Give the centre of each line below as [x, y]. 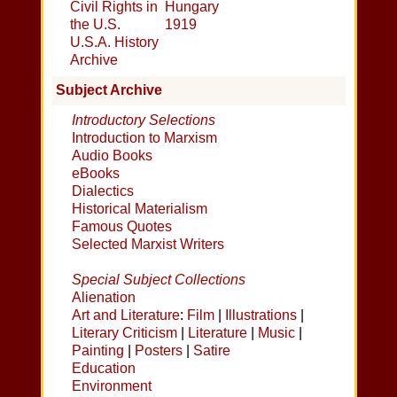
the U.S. [96, 24]
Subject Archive [109, 90]
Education [104, 368]
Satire [212, 350]
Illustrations [261, 315]
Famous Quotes [122, 226]
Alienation [104, 297]
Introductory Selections [144, 120]
